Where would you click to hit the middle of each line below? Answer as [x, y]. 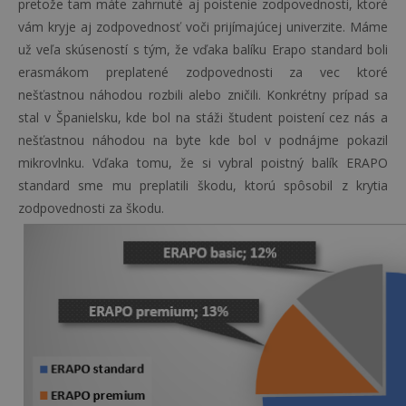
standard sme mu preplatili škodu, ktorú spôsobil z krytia [203, 185]
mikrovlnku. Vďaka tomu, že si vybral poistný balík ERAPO [203, 163]
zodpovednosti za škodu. [91, 208]
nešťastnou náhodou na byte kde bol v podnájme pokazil [203, 140]
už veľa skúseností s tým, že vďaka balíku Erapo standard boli [203, 49]
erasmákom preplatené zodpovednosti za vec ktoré [203, 72]
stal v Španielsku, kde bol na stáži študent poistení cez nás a [203, 117]
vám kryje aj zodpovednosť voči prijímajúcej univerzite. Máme [203, 27]
